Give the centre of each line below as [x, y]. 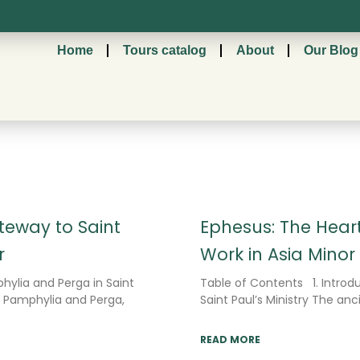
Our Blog [331, 50]
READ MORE [230, 339]
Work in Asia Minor [278, 254]
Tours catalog [164, 50]
